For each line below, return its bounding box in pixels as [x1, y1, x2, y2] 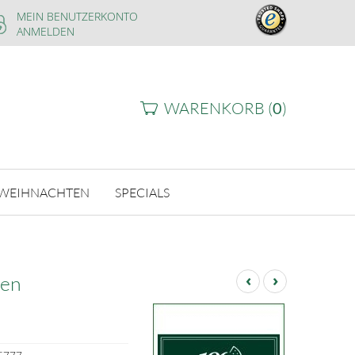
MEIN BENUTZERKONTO [17, 9, 138, 24]
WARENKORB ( [164, 98, 273, 118]
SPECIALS [114, 184, 170, 200]
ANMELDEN [17, 24, 74, 39]
